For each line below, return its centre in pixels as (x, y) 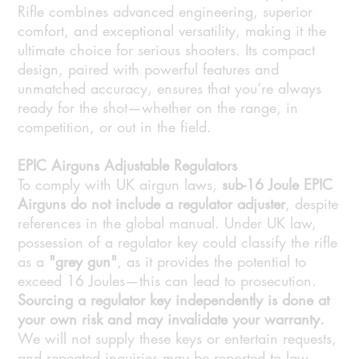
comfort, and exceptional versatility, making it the (172, 31)
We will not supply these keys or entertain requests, (177, 339)
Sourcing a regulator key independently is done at (174, 300)
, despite (312, 204)
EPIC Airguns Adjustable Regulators (128, 165)
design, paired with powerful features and (149, 69)
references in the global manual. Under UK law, (167, 223)
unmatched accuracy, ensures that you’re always (170, 89)
